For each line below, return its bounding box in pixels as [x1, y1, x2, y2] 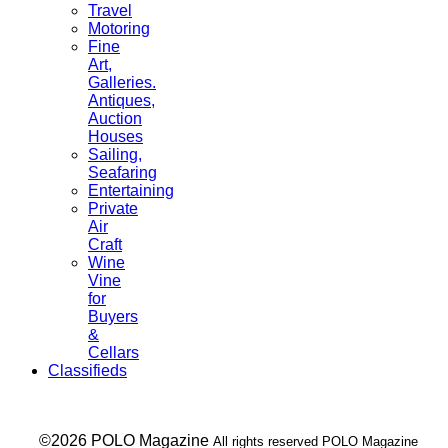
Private [88, 199, 138, 217]
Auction [88, 109, 142, 127]
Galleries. [88, 73, 156, 91]
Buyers [88, 307, 138, 325]
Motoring [88, 19, 150, 37]
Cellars [88, 343, 139, 361]
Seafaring [88, 163, 157, 181]
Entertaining [88, 181, 174, 199]
